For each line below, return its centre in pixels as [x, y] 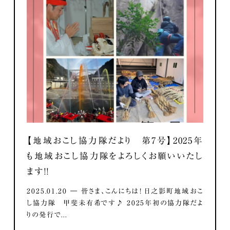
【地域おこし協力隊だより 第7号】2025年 [115, 140]
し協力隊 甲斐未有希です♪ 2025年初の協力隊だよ [115, 203]
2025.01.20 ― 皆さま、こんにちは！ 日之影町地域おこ [115, 191]
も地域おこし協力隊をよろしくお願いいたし [115, 156]
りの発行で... [47, 215]
